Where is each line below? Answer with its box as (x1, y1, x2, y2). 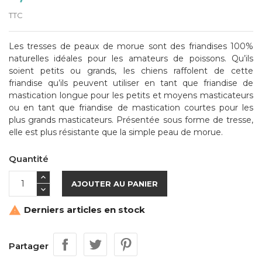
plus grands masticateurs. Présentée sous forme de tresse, (9, 114, 253, 125)
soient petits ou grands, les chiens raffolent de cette (9, 65, 253, 76)
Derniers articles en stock (22, 204, 145, 215)
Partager (9, 240, 49, 251)
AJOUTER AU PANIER (71, 178, 158, 188)
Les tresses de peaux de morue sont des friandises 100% (9, 40, 253, 51)
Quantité (9, 153, 49, 164)
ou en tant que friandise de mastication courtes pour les (9, 102, 253, 113)
